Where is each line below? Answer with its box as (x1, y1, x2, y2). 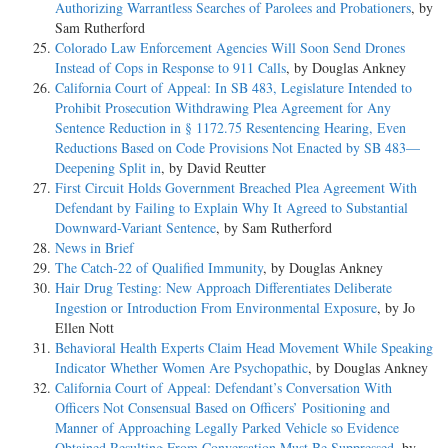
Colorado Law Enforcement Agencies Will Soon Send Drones (55, 38, 405, 58)
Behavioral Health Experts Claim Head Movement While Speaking (55, 338, 433, 358)
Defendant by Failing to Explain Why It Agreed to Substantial (55, 198, 408, 218)
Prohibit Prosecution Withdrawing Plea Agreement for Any (55, 98, 391, 118)
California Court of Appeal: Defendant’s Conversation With (55, 378, 392, 398)
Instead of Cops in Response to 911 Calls (55, 58, 286, 78)
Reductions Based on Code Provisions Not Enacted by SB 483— (55, 138, 420, 158)
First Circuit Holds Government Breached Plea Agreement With (55, 178, 417, 198)
